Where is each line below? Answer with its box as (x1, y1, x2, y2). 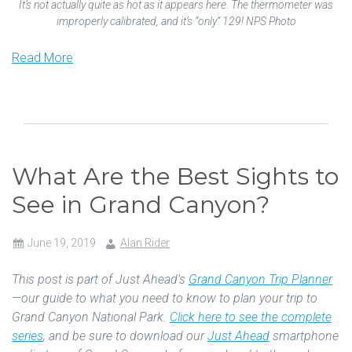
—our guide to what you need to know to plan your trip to (12, 290, 317, 306)
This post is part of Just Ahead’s (12, 271, 189, 287)
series (12, 328, 43, 343)
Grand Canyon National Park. (12, 309, 170, 324)
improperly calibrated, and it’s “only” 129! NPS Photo (56, 14, 296, 27)
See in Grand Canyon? (12, 189, 269, 219)
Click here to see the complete (170, 309, 332, 324)
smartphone (269, 328, 339, 343)
